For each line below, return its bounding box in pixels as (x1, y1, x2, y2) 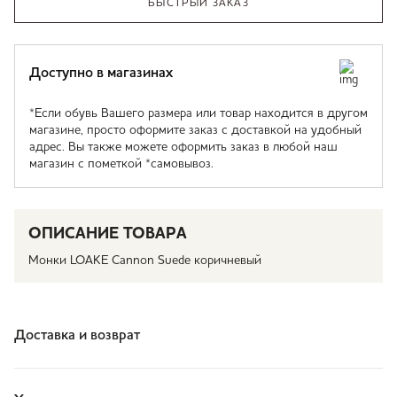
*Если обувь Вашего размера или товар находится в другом (29, 107, 368, 120)
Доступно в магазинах (29, 66, 173, 81)
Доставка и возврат (14, 329, 140, 343)
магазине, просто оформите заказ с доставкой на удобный (29, 124, 362, 136)
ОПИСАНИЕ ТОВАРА (28, 226, 187, 242)
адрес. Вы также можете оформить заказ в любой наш (29, 141, 338, 153)
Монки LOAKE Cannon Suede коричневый (28, 254, 261, 267)
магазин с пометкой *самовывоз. (29, 158, 214, 170)
